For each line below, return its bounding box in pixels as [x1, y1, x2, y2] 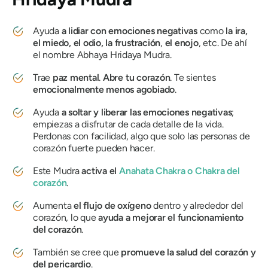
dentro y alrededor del [151, 200, 244, 211]
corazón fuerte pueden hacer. [33, 142, 155, 154]
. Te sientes [170, 72, 216, 83]
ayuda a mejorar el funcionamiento [98, 212, 244, 223]
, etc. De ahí [198, 37, 247, 48]
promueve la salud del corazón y [121, 246, 256, 258]
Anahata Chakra [119, 165, 185, 176]
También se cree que [33, 246, 121, 258]
